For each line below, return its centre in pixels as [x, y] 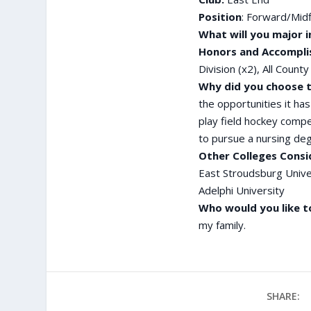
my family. [222, 225]
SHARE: [283, 296]
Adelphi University [241, 190]
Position [220, 16]
